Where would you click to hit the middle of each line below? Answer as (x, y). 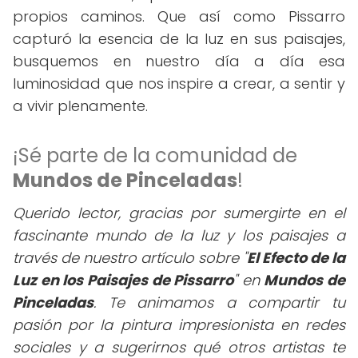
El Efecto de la (296, 258)
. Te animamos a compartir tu (219, 302)
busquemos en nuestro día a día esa (179, 61)
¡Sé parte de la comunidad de (155, 155)
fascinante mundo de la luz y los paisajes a (179, 235)
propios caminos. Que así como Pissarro (179, 16)
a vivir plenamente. (80, 106)
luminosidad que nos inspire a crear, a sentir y (179, 84)
